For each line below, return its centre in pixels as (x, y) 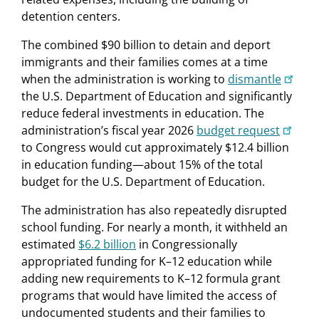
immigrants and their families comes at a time (145, 62)
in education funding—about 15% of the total (142, 164)
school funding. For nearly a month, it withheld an (155, 227)
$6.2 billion (107, 244)
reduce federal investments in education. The (143, 113)
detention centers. (71, 16)
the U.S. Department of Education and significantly (157, 96)
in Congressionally (187, 244)
